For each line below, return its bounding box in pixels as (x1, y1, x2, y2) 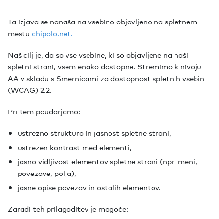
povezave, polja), (18, 167, 76, 178)
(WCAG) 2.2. (8, 84, 52, 95)
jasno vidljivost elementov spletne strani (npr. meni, (18, 155, 197, 166)
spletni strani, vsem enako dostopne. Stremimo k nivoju (8, 61, 201, 71)
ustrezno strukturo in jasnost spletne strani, (18, 127, 171, 138)
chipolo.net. (30, 27, 73, 38)
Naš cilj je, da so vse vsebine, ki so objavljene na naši (8, 49, 188, 60)
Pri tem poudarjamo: (8, 106, 80, 116)
